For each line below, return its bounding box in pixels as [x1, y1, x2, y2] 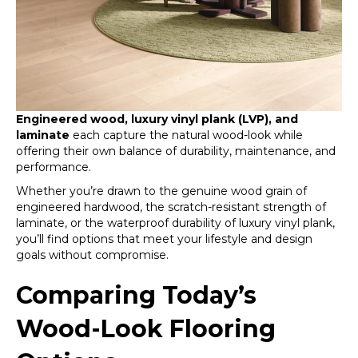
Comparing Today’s [16, 280, 257, 310]
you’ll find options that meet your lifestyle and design [16, 232, 312, 246]
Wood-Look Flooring [16, 314, 276, 344]
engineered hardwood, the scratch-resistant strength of [16, 200, 326, 214]
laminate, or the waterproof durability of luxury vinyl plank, [16, 216, 335, 230]
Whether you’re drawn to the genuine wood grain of [16, 184, 307, 198]
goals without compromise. [16, 248, 169, 262]
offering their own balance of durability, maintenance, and [16, 144, 336, 158]
